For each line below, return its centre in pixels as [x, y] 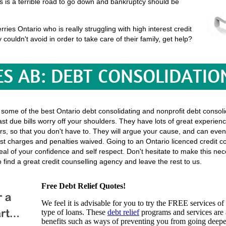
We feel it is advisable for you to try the [105, 203]
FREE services [192, 203]
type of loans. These [74, 212]
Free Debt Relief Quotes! [83, 186]
